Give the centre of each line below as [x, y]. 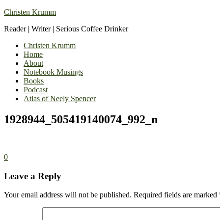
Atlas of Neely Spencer [60, 98]
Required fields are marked [176, 195]
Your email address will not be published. [68, 195]
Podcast [36, 90]
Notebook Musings [53, 72]
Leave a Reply [33, 176]
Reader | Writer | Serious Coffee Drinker [66, 29]
